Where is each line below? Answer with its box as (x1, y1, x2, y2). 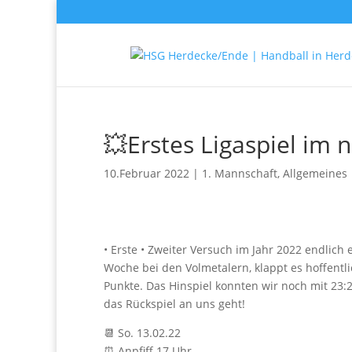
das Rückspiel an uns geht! (104, 296, 245, 311)
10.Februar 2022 (104, 166, 189, 181)
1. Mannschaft (202, 166, 277, 181)
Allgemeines (283, 166, 347, 181)
